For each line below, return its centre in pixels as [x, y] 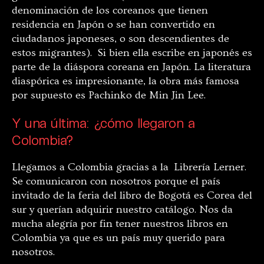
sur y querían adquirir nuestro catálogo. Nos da [122, 209]
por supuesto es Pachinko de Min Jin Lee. [109, 95]
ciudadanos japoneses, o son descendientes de [121, 39]
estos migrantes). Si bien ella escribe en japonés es [132, 53]
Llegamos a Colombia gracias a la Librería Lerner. [129, 167]
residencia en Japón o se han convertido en [113, 24]
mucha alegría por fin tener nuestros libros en [120, 224]
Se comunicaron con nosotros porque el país [116, 181]
